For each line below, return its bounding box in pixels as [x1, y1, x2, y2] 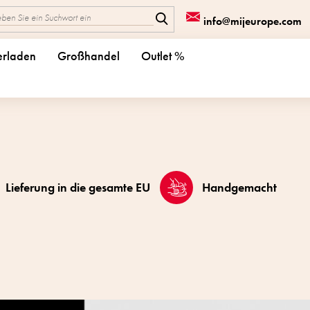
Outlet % [141, 48, 185, 64]
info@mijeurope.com [203, 14, 302, 29]
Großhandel [57, 48, 120, 64]
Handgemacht [202, 179, 277, 196]
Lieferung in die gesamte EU [5, 179, 150, 196]
